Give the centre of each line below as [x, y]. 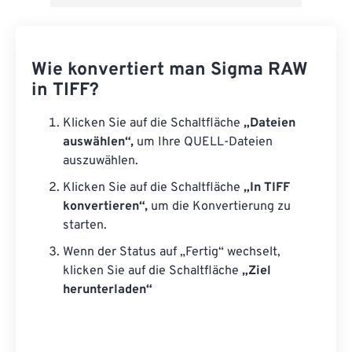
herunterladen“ [108, 290]
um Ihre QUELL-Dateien [203, 143]
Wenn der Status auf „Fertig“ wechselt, [172, 253]
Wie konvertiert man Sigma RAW [170, 71]
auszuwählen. [101, 161]
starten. [85, 226]
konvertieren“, [105, 207]
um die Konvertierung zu [219, 207]
